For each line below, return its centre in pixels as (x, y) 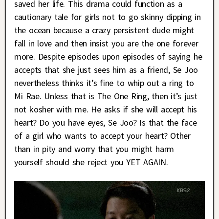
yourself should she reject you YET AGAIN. (91, 162)
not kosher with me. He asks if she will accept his (106, 109)
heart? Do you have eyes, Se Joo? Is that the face (106, 122)
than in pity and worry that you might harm (94, 149)
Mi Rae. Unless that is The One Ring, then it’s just (106, 96)
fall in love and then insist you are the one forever (106, 43)
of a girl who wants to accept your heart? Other (102, 135)
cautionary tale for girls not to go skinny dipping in (108, 17)
